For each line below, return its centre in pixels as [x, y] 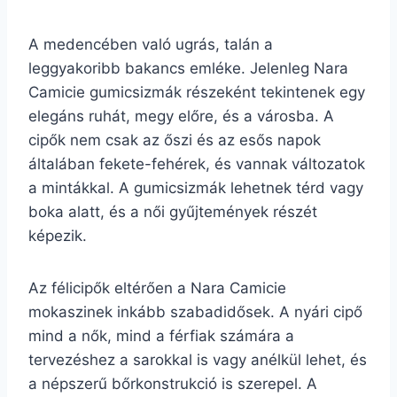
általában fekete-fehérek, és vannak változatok [197, 164]
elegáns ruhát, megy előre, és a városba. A [181, 116]
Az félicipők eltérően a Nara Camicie [157, 288]
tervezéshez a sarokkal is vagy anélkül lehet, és [198, 360]
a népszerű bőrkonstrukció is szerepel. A [173, 384]
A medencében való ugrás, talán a [151, 44]
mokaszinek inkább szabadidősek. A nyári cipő [195, 312]
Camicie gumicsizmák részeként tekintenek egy [197, 92]
